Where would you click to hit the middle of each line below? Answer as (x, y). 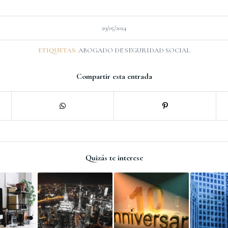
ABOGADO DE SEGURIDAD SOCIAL (134, 50)
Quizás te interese (114, 158)
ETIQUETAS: (57, 50)
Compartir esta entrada (114, 76)
